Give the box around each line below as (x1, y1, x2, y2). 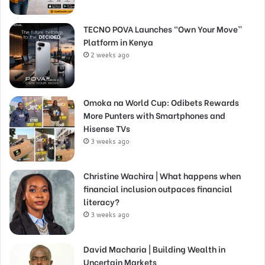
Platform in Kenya (83, 35, 153, 48)
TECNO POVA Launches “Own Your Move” (83, 22, 243, 35)
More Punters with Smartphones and (83, 108, 225, 121)
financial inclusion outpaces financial (83, 182, 232, 195)
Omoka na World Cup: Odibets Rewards (83, 95, 239, 108)
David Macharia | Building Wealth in (83, 242, 225, 255)
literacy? (83, 195, 119, 208)
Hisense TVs (83, 121, 130, 134)
